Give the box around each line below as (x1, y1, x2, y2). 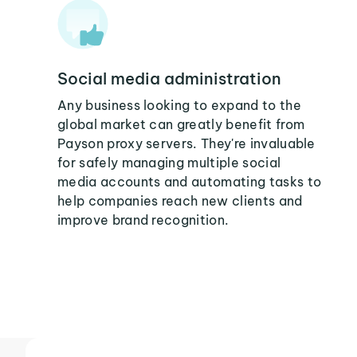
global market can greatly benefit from (57, 116, 305, 132)
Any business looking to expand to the (57, 97, 301, 113)
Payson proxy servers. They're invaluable (57, 135, 316, 151)
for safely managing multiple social (57, 155, 281, 171)
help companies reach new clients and (57, 193, 303, 209)
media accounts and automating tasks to (57, 174, 322, 190)
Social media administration (57, 69, 281, 88)
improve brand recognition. (57, 212, 229, 228)
